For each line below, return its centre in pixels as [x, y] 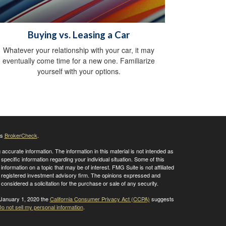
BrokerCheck [21, 135]
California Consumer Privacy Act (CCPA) [100, 199]
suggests [162, 199]
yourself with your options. [79, 71]
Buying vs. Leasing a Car [79, 35]
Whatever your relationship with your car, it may [79, 50]
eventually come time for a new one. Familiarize [79, 61]
